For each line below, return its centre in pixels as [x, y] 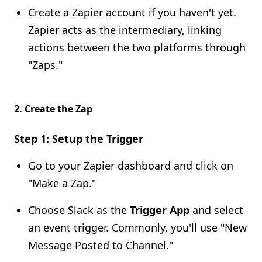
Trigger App [160, 210]
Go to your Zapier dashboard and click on [131, 166]
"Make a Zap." [62, 183]
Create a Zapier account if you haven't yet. [132, 12]
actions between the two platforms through [137, 47]
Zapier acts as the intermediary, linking [125, 30]
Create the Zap [58, 109]
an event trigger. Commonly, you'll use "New [137, 227]
